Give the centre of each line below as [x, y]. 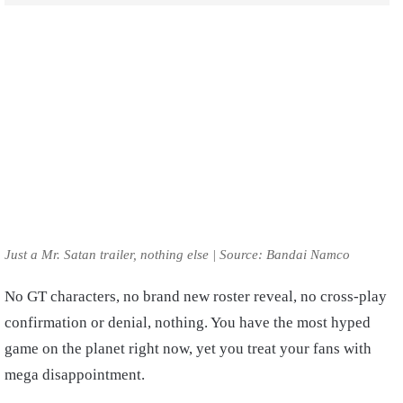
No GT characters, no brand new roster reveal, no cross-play [196, 296]
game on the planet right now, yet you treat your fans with [188, 348]
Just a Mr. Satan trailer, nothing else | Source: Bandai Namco [177, 254]
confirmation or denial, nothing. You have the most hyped [188, 322]
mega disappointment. [75, 374]
